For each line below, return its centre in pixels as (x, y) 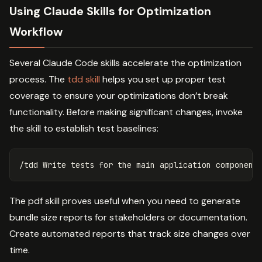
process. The (38, 79)
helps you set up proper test (163, 79)
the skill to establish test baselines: (84, 128)
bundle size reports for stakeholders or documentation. (128, 217)
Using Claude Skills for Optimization (110, 11)
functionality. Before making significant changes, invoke (126, 112)
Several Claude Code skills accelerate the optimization (125, 63)
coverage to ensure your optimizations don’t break (119, 95)
